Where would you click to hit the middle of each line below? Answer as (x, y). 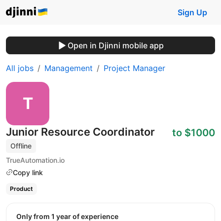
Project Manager (134, 68)
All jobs (20, 68)
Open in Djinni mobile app (115, 45)
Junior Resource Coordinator (80, 132)
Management (69, 68)
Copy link (28, 172)
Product (21, 189)
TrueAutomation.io (35, 160)
